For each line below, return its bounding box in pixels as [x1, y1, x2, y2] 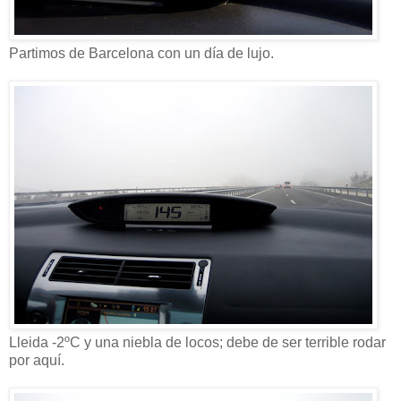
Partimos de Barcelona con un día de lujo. [9, 45, 274, 61]
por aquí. [9, 352, 64, 368]
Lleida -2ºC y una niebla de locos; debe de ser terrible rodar [9, 334, 386, 350]
